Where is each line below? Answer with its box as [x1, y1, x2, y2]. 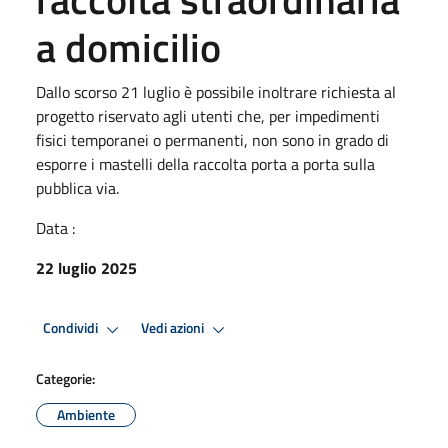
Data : [36, 215, 75, 240]
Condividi [43, 317, 101, 340]
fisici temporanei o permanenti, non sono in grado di [36, 127, 389, 152]
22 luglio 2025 [36, 255, 137, 280]
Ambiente [57, 403, 115, 425]
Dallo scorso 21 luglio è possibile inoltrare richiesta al [36, 79, 396, 104]
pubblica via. [36, 175, 119, 200]
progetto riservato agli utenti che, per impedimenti [36, 103, 380, 128]
